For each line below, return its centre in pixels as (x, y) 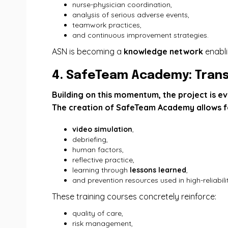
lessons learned (158, 170)
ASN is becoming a (88, 51)
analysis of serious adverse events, (131, 15)
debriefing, (90, 139)
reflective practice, (103, 160)
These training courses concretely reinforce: (134, 196)
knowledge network (163, 51)
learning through (101, 170)
